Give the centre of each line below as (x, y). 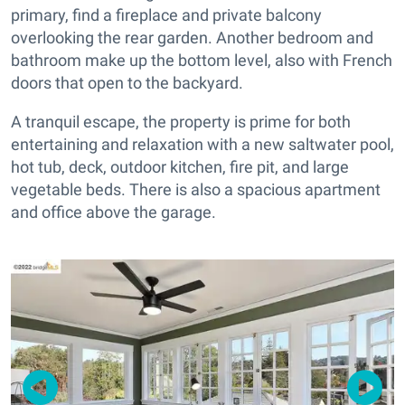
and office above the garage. (113, 212)
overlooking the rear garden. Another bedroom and (192, 37)
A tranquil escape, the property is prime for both (181, 121)
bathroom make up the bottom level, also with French (202, 60)
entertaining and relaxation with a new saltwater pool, (202, 144)
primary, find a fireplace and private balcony (166, 14)
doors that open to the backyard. (127, 82)
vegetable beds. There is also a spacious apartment (196, 189)
